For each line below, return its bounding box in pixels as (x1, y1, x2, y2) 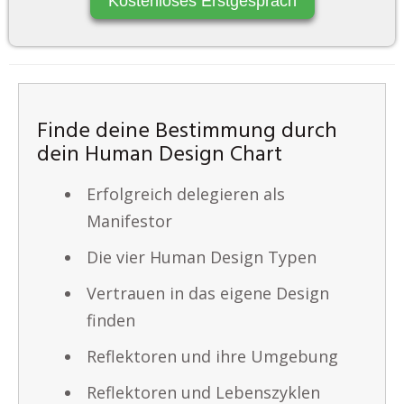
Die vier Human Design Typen (87, 246, 317, 268)
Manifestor (87, 210, 172, 232)
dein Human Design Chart (37, 138, 282, 172)
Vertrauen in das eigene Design (87, 282, 329, 304)
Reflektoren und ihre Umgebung (87, 345, 338, 367)
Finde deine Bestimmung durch (37, 115, 337, 149)
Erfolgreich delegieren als (87, 183, 285, 205)
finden (87, 309, 135, 331)
